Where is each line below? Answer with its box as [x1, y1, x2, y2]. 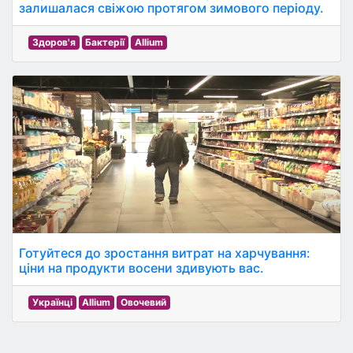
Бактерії [85, 36, 125, 48]
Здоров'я [32, 36, 76, 48]
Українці [32, 296, 72, 308]
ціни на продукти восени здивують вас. [19, 260, 264, 276]
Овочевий [120, 296, 166, 308]
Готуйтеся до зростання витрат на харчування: [19, 245, 310, 261]
